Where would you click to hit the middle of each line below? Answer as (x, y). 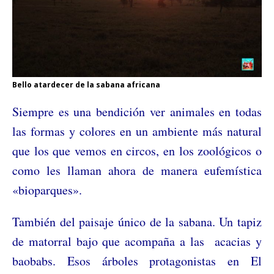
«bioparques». (47, 190)
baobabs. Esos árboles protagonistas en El (137, 261)
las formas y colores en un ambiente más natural (137, 131)
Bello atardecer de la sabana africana (86, 84)
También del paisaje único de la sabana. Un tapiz (137, 221)
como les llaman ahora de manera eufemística (137, 170)
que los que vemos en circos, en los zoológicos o (137, 150)
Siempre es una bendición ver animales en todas (137, 111)
